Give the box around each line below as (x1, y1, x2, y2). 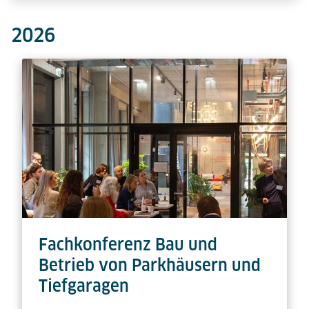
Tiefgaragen (39, 275, 129, 296)
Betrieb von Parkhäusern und (39, 255, 261, 275)
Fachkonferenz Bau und (39, 234, 217, 255)
